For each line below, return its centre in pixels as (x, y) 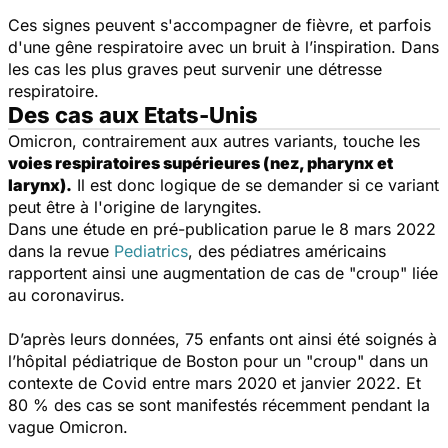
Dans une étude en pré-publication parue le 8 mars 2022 (222, 228)
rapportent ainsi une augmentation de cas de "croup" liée (223, 272)
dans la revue (61, 250)
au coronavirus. (66, 294)
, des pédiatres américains (287, 250)
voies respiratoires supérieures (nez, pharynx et (200, 162)
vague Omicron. (68, 426)
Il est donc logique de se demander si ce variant (255, 184)
